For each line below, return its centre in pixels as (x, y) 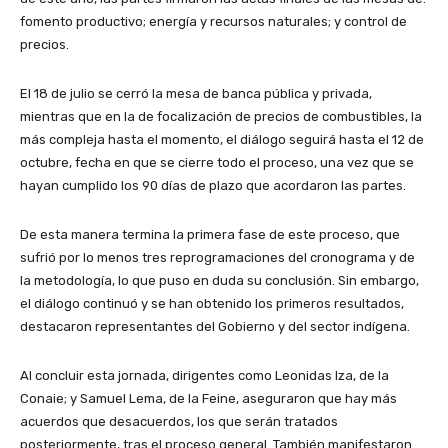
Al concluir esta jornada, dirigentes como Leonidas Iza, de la (204, 375)
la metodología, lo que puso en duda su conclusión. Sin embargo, (219, 280)
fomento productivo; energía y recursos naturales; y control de (213, 21)
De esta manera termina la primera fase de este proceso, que (210, 234)
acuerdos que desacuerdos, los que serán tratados (179, 421)
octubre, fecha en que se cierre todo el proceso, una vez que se (217, 162)
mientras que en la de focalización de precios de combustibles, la (221, 116)
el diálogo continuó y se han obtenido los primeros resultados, (212, 303)
